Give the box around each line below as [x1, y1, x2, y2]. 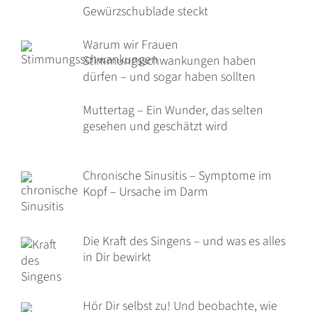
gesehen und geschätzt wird [82, 117, 228, 135]
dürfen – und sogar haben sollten [82, 68, 256, 86]
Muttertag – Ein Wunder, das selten [82, 101, 263, 119]
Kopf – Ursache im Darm [82, 182, 208, 201]
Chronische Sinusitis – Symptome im [82, 166, 272, 185]
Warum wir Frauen [82, 36, 178, 54]
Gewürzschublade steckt [82, 2, 208, 20]
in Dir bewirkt [82, 248, 151, 266]
